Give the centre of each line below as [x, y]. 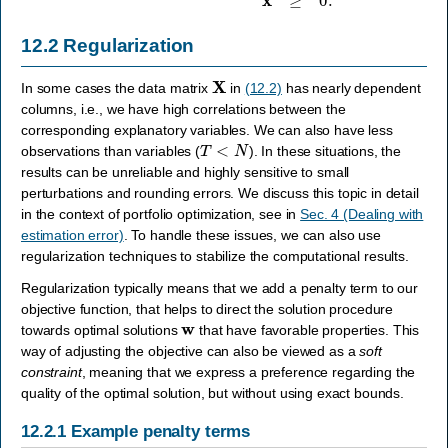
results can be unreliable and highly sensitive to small [185, 171]
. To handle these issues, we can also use [252, 234]
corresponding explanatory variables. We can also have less [207, 129]
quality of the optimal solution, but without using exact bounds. [213, 393]
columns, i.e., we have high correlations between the [183, 108]
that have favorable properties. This [307, 330]
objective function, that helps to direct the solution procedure [207, 309]
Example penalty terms [161, 431]
